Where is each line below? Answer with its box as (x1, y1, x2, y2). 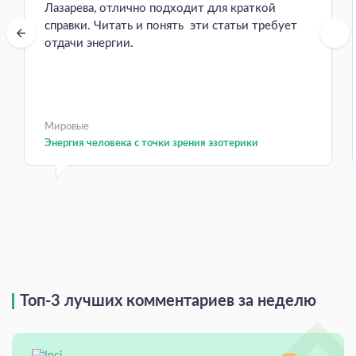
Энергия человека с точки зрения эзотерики (44, 138, 258, 149)
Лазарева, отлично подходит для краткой (44, 2, 276, 15)
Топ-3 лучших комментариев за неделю (20, 293, 316, 310)
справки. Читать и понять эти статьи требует (44, 20, 297, 33)
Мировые (44, 122, 89, 133)
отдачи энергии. (44, 37, 137, 50)
